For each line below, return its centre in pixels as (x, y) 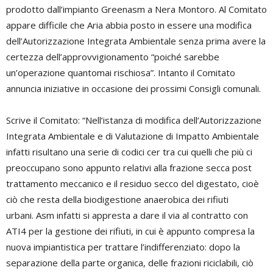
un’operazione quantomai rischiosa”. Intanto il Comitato (121, 73)
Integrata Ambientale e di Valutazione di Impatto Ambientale (133, 136)
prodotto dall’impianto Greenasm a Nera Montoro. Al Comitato (136, 9)
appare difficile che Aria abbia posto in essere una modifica (129, 25)
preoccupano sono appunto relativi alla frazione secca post (129, 168)
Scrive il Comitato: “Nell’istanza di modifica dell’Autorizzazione (134, 120)
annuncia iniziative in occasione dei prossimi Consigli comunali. (133, 89)
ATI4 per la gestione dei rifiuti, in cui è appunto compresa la (130, 231)
